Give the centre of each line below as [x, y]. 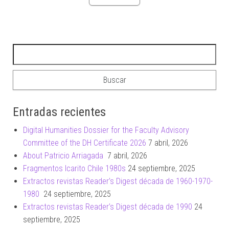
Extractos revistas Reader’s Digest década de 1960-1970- [118, 181]
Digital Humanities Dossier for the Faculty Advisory [106, 130]
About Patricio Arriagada [64, 156]
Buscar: [25, 50]
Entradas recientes [59, 112]
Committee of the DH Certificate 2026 [85, 143]
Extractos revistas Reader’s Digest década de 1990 [108, 207]
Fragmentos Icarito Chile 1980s [74, 169]
